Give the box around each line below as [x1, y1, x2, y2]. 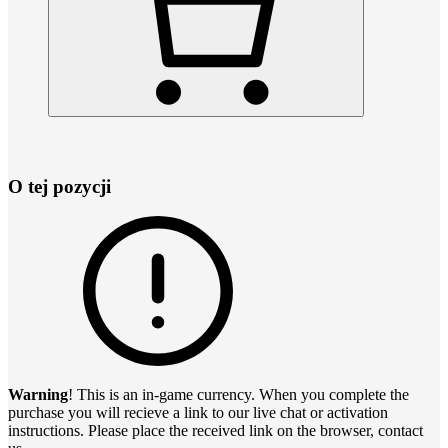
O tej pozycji [8, 175, 111, 197]
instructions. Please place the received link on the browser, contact [8, 422, 423, 440]
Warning [8, 386, 68, 404]
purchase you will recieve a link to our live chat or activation [8, 404, 388, 422]
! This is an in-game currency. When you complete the [68, 386, 409, 404]
